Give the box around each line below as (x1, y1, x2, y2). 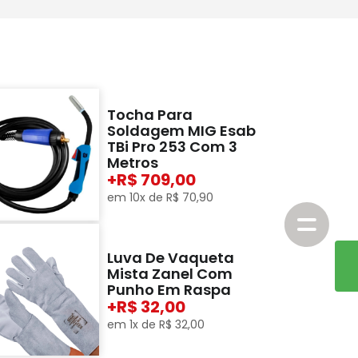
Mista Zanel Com (107, 263, 233, 284)
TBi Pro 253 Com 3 (107, 136, 238, 157)
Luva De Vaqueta (107, 247, 235, 268)
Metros (107, 152, 159, 173)
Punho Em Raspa (107, 279, 232, 300)
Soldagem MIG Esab (107, 120, 257, 141)
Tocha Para (107, 104, 193, 125)
